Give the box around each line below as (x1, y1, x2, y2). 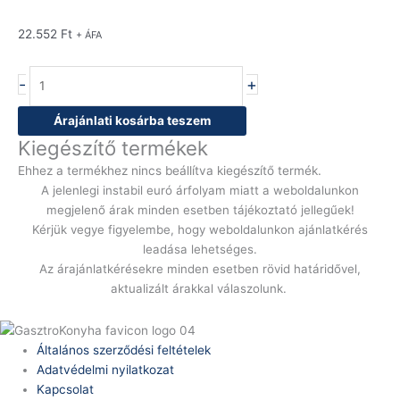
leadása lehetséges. (143, 241, 257, 256)
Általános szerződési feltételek (37, 342, 212, 357)
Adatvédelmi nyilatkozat (37, 362, 175, 377)
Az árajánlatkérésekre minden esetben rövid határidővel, (39, 261, 361, 276)
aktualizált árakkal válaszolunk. (110, 280, 290, 296)
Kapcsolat (37, 381, 95, 396)
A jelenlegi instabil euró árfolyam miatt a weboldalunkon (41, 182, 359, 197)
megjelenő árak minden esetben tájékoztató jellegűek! (46, 202, 354, 217)
